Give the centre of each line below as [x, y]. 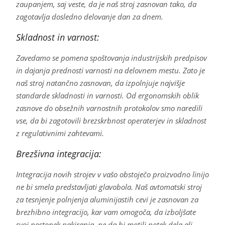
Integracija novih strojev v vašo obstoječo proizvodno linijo [112, 175]
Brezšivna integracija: [59, 154]
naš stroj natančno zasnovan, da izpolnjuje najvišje [100, 83]
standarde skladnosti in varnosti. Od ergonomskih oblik [107, 96]
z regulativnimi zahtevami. [60, 133]
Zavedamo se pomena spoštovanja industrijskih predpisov [111, 58]
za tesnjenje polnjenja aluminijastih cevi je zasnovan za [107, 200]
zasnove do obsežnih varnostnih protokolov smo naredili [109, 108]
